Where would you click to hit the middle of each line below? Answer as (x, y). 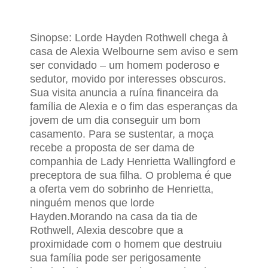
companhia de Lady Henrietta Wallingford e (133, 161)
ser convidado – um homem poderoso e (125, 65)
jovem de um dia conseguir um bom (115, 120)
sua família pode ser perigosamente (115, 258)
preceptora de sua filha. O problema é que (131, 175)
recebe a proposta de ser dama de (112, 147)
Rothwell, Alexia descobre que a (106, 230)
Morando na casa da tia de (134, 216)
